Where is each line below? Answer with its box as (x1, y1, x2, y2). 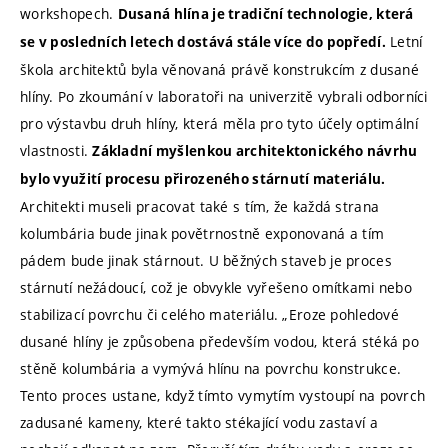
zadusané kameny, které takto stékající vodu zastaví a (20, 412, 378, 432)
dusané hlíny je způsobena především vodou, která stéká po (20, 331, 419, 351)
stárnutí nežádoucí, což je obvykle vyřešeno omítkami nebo (20, 277, 412, 297)
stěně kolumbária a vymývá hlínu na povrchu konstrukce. (20, 358, 402, 378)
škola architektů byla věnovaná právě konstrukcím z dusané (20, 59, 419, 79)
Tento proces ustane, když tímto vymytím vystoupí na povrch (20, 385, 426, 405)
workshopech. (20, 3, 118, 23)
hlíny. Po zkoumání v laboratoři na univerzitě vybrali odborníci (20, 86, 428, 106)
